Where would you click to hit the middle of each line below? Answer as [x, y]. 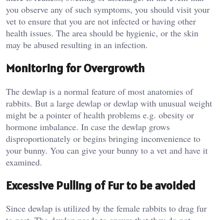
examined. [24, 162]
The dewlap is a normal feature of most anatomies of [99, 91]
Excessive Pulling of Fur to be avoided [101, 185]
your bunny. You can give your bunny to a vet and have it [107, 150]
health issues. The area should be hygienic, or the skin [102, 33]
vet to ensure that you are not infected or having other [101, 21]
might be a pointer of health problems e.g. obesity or [100, 115]
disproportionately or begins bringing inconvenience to [103, 138]
